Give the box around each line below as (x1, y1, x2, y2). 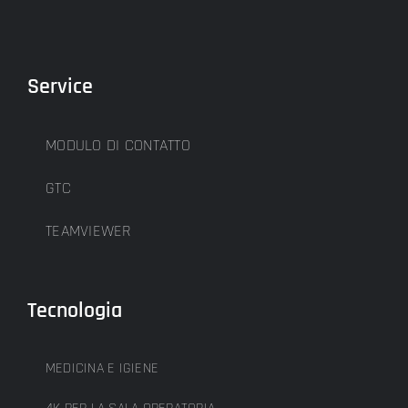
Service (27, 72, 93, 100)
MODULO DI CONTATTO (46, 134, 190, 156)
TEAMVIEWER (46, 219, 132, 241)
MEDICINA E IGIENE (46, 358, 159, 378)
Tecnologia (27, 296, 122, 324)
